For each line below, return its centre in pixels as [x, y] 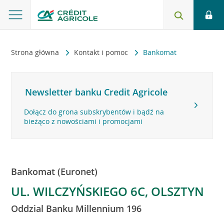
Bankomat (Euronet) [54, 171]
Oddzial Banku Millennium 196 [76, 208]
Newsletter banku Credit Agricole [96, 92]
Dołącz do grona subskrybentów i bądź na [94, 112]
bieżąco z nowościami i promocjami [83, 121]
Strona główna [36, 52]
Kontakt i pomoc [102, 52]
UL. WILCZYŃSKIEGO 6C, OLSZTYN [108, 191]
